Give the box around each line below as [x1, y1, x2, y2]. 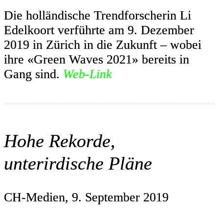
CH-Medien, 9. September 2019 [4, 190, 169, 204]
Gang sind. [4, 66, 63, 81]
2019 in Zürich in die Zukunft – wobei [4, 37, 201, 52]
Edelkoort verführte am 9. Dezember [4, 22, 194, 37]
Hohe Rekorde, [4, 131, 115, 152]
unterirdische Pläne [4, 153, 152, 174]
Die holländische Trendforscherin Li [4, 8, 191, 22]
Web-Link [63, 66, 112, 81]
